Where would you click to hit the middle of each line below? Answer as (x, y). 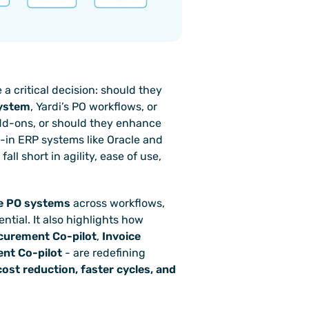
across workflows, (118, 203)
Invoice (121, 237)
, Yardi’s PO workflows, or (94, 107)
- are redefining (104, 253)
